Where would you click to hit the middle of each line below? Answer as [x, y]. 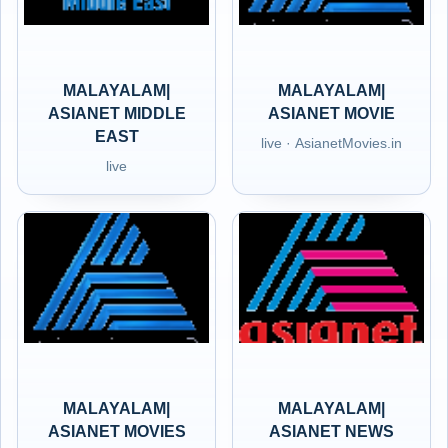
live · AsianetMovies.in [331, 143]
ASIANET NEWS [331, 431]
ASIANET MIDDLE [116, 113]
